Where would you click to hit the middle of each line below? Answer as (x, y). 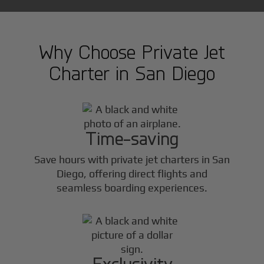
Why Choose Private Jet (132, 52)
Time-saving (132, 138)
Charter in (92, 73)
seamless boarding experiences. (132, 187)
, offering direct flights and (146, 173)
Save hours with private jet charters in (123, 159)
